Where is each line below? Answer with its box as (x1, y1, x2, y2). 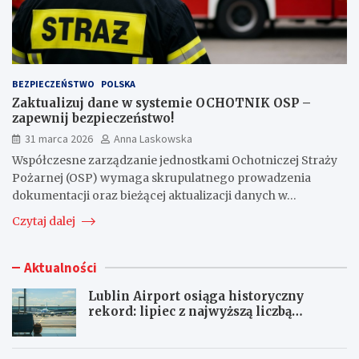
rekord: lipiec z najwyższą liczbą (88, 303, 292, 319)
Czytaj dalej (12, 213, 78, 228)
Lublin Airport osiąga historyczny (88, 288, 304, 304)
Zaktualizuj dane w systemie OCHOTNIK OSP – (12, 95, 311, 111)
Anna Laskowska (114, 131, 192, 146)
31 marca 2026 (25, 131, 93, 146)
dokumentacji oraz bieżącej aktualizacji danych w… (12, 188, 296, 203)
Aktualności (24, 258, 97, 276)
